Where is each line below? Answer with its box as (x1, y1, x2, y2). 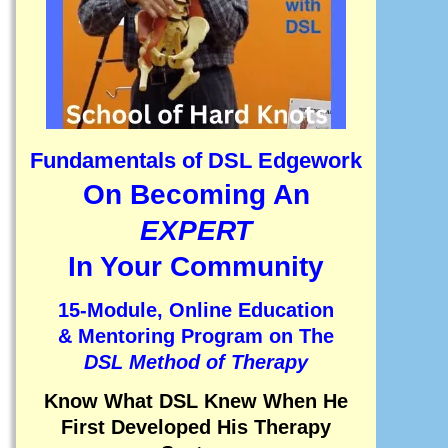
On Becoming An (82, 179, 310, 211)
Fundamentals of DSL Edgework (30, 148, 362, 174)
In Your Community (68, 251, 324, 283)
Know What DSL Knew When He (44, 389, 348, 412)
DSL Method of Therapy (84, 351, 308, 374)
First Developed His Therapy (61, 415, 331, 438)
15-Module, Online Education (58, 299, 334, 322)
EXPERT (140, 215, 252, 247)
